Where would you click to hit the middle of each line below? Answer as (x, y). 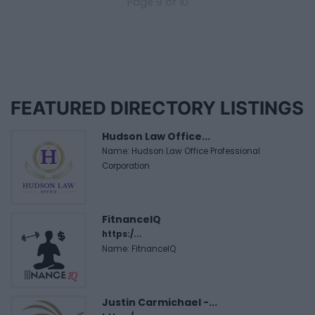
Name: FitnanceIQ (139, 249)
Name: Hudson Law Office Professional (181, 151)
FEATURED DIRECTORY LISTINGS (157, 108)
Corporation (126, 166)
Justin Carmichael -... (160, 302)
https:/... (122, 234)
